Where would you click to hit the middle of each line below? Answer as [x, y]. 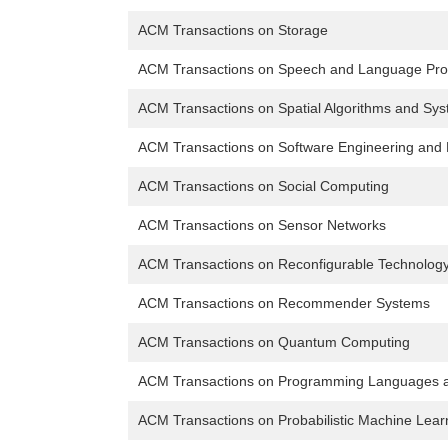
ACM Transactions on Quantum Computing [274, 342]
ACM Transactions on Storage [233, 30]
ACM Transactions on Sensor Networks [262, 225]
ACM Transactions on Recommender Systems [284, 303]
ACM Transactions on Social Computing [263, 186]
